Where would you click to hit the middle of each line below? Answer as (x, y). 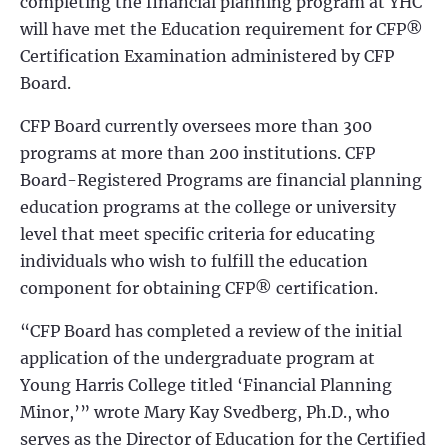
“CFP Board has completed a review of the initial (211, 331)
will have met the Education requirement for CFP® (221, 29)
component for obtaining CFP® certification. (199, 288)
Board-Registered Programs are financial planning (221, 180)
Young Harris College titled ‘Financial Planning (206, 385)
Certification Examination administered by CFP (207, 56)
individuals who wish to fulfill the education (194, 261)
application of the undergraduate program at (197, 358)
